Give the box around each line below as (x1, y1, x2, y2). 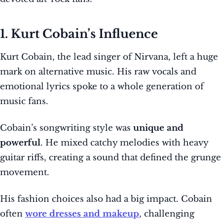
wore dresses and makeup (25, 209, 139, 220)
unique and (133, 123, 184, 134)
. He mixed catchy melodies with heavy (40, 138, 208, 148)
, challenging (139, 209, 194, 220)
